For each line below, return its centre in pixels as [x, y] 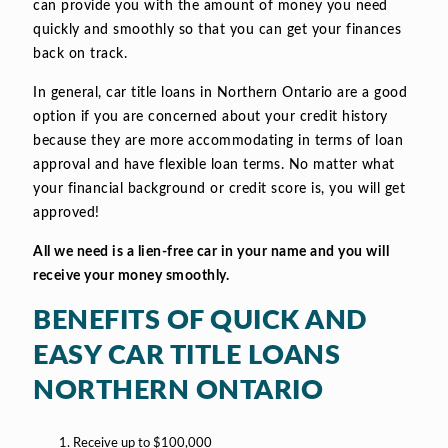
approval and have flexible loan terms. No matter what [214, 165]
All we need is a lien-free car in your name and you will [211, 252]
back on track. [80, 54]
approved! [66, 213]
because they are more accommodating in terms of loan [218, 141]
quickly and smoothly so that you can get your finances [217, 30]
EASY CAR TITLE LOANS [186, 356]
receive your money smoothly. [131, 276]
